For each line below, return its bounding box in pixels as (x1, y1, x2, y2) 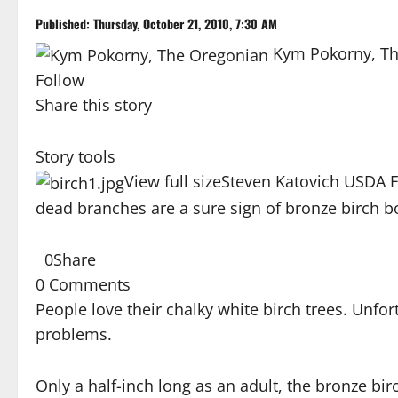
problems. (36, 323, 112, 346)
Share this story (36, 94, 152, 116)
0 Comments (36, 274, 131, 296)
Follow (36, 69, 84, 92)
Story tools (36, 146, 115, 168)
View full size (124, 171, 221, 193)
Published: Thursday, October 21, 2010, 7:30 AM (36, 14, 277, 33)
